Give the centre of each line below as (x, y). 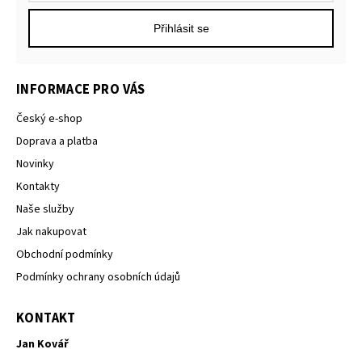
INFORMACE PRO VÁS (81, 90)
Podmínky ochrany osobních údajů (98, 278)
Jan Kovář (42, 345)
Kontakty (38, 187)
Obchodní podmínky (65, 255)
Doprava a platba (57, 142)
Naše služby (45, 210)
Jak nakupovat (51, 232)
